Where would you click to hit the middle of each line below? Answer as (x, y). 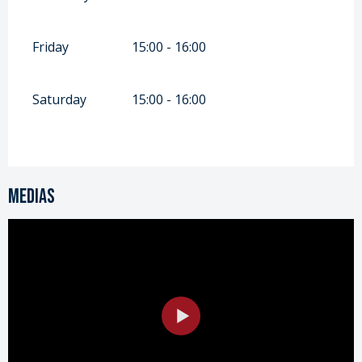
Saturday (59, 99)
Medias (32, 196)
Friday (51, 46)
